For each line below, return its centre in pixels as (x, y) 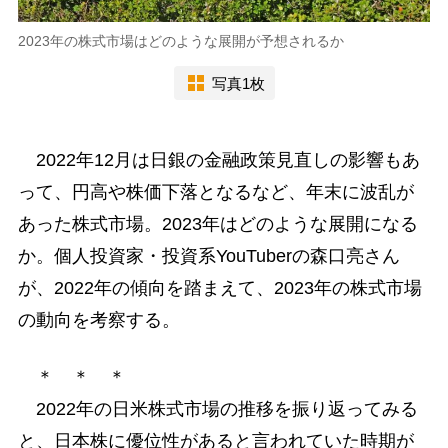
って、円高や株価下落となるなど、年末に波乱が (215, 192)
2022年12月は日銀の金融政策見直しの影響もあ (218, 160)
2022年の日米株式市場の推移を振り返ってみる (217, 409)
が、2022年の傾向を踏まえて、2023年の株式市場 (219, 288)
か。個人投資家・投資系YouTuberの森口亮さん (208, 256)
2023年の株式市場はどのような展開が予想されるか (180, 41)
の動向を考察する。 (98, 320)
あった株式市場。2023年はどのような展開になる (217, 224)
